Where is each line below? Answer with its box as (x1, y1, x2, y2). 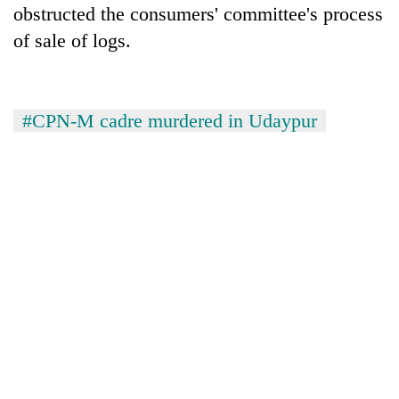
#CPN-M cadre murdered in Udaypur (22, 109, 317, 132)
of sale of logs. (13, 28, 131, 52)
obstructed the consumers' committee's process (13, 2, 383, 25)
